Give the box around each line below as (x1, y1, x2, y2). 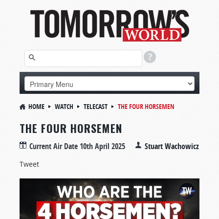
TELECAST (84, 102, 108, 111)
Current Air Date (29, 141, 80, 152)
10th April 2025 (80, 141, 125, 152)
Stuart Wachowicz (145, 141, 199, 152)
